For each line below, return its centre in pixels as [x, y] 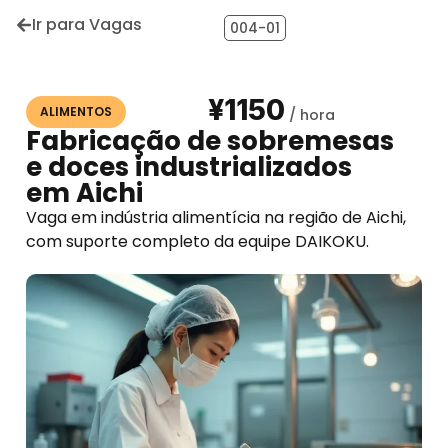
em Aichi [84, 193]
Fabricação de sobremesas [210, 141]
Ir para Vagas [87, 24]
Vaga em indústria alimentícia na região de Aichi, [216, 217]
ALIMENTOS [76, 111]
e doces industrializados [189, 167]
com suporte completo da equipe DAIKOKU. [197, 241]
